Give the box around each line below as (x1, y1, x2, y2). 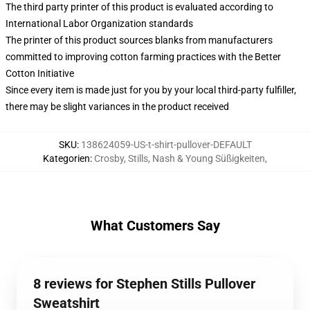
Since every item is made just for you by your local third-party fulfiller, (6, 84, 296, 95)
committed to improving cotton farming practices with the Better (6, 51, 281, 62)
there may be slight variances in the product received (6, 101, 229, 112)
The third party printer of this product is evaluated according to (6, 1, 273, 12)
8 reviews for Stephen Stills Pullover (33, 275, 255, 292)
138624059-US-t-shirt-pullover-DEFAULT (80, 139, 252, 150)
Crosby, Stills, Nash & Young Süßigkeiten (94, 153, 265, 164)
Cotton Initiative (6, 68, 74, 79)
